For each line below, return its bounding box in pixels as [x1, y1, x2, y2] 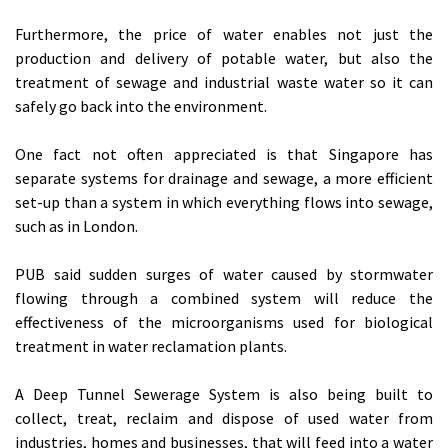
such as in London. [15, 216, 138, 237]
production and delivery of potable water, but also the [15, 48, 433, 69]
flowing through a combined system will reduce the [15, 288, 433, 309]
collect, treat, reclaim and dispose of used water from [15, 408, 433, 429]
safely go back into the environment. [15, 96, 267, 117]
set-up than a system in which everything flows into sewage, [15, 192, 433, 213]
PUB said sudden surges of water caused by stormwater [15, 264, 433, 285]
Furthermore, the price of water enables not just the [15, 24, 433, 45]
